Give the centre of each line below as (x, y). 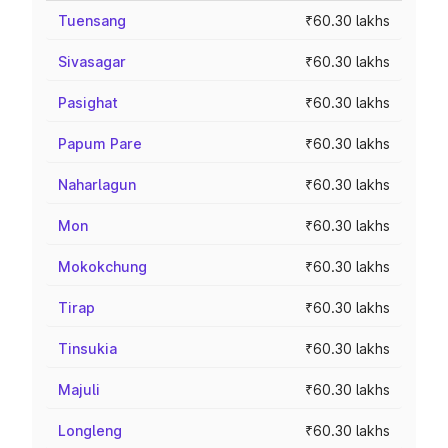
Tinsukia (87, 348)
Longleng (90, 430)
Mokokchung (102, 266)
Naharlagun (97, 184)
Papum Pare (100, 143)
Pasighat (88, 102)
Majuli (79, 389)
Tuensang (92, 20)
